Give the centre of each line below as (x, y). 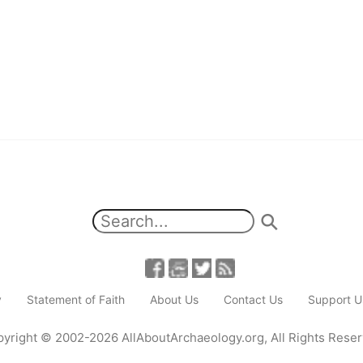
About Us (174, 300)
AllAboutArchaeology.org (192, 337)
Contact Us (253, 300)
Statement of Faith (76, 300)
